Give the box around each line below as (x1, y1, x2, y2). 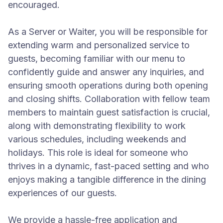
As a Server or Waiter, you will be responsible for (8, 26, 208, 37)
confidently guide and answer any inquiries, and (8, 67, 204, 77)
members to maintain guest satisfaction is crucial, (8, 107, 210, 117)
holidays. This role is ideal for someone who (8, 147, 188, 158)
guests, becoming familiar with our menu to (8, 53, 185, 64)
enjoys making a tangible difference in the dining (8, 174, 206, 185)
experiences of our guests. (8, 188, 117, 198)
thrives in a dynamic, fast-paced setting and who (8, 161, 209, 171)
